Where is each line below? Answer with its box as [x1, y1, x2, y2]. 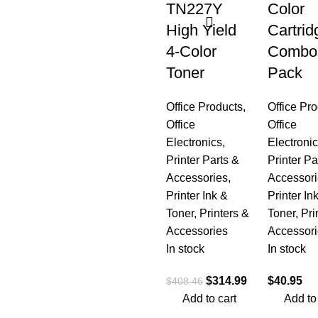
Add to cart [182, 292, 237, 305]
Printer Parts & [166, 154, 239, 166]
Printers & [199, 207, 249, 219]
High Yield [166, 21, 236, 39]
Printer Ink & [166, 190, 228, 202]
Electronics [166, 136, 222, 148]
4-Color [166, 43, 216, 60]
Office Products [166, 101, 243, 113]
